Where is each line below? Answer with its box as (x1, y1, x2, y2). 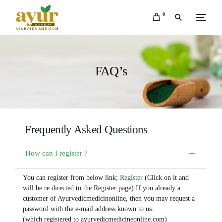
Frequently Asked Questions (25, 123, 148, 136)
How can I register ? (25, 149, 88, 157)
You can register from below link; (23, 173, 120, 181)
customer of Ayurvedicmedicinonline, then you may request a (23, 194, 195, 202)
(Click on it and (143, 173, 189, 181)
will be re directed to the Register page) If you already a (23, 184, 181, 192)
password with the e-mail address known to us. (23, 205, 154, 213)
